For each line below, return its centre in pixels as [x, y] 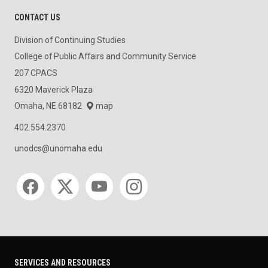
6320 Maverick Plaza [54, 89]
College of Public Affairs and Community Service [105, 57]
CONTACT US [37, 17]
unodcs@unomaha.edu [58, 148]
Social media [39, 175]
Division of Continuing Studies [70, 40]
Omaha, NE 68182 [50, 106]
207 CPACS [36, 73]
